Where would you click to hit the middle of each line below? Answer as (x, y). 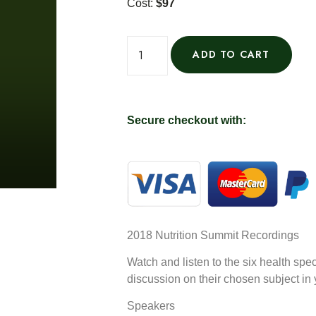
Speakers (151, 306)
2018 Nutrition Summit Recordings (213, 235)
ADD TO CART (231, 55)
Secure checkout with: (187, 121)
